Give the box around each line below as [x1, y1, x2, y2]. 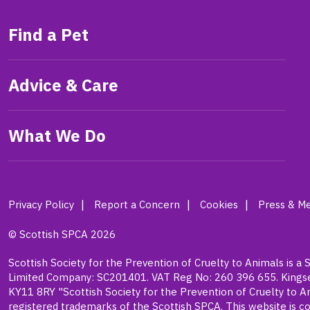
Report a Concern [94, 197, 180, 211]
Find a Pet [8, 23, 89, 46]
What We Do [8, 124, 106, 147]
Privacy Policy [8, 197, 74, 211]
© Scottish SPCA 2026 [8, 227, 116, 241]
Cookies [200, 197, 238, 211]
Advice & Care [8, 73, 118, 96]
